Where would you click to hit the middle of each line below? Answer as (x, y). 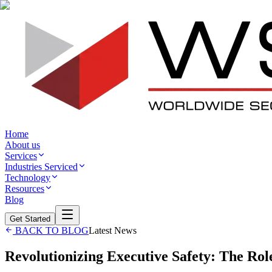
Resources (25, 189)
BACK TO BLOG (51, 230)
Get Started (30, 219)
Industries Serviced (41, 167)
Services (21, 156)
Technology (28, 178)
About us (22, 145)
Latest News (113, 230)
